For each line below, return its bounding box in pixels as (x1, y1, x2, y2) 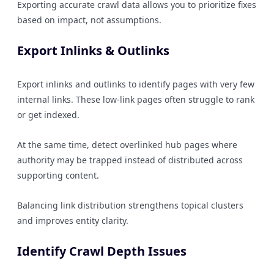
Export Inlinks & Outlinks (17, 42, 169, 59)
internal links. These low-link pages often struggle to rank (17, 94, 254, 105)
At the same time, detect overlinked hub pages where (17, 139, 237, 150)
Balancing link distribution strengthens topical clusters (17, 199, 243, 211)
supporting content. (17, 169, 99, 181)
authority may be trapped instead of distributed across (17, 154, 243, 166)
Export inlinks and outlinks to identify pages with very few (17, 78, 254, 90)
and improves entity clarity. (17, 215, 128, 226)
